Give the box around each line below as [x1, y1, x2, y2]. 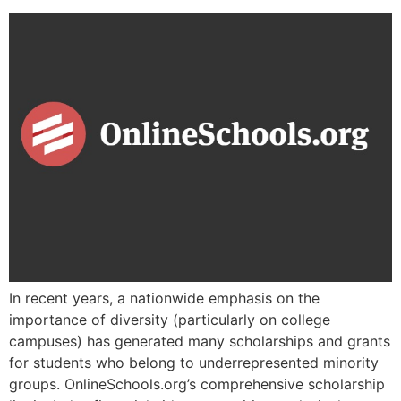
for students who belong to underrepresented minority [9, 353, 379, 371]
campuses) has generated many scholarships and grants [9, 331, 390, 350]
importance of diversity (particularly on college [9, 310, 330, 328]
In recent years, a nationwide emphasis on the [9, 288, 320, 307]
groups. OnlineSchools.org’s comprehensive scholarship [9, 374, 385, 393]
